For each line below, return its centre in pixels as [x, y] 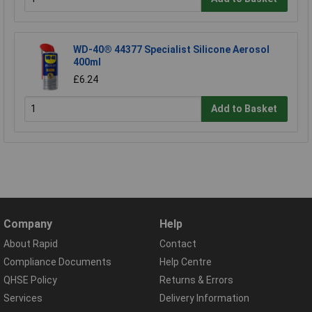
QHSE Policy [30, 280]
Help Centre [186, 262]
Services [23, 298]
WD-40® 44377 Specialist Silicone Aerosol [171, 49]
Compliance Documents [57, 262]
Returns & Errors [196, 280]
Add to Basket [244, 109]
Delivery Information [204, 298]
